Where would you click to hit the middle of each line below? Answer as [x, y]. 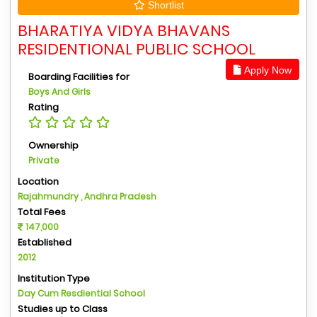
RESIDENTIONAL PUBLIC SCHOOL [137, 49]
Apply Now [266, 70]
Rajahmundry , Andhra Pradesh [87, 196]
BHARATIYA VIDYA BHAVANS [124, 31]
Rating [44, 107]
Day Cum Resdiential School [81, 293]
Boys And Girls [59, 92]
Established [45, 242]
